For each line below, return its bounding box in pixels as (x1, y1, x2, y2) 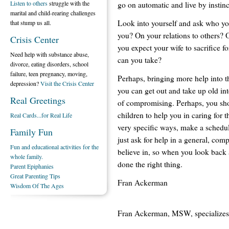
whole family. (10, 152, 43, 161)
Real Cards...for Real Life (10, 111, 72, 119)
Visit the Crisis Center (40, 79, 94, 87)
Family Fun (10, 126, 53, 138)
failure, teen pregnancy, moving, (10, 70, 87, 78)
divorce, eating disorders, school (10, 60, 88, 68)
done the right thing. (118, 158, 182, 169)
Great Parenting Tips (10, 172, 60, 180)
